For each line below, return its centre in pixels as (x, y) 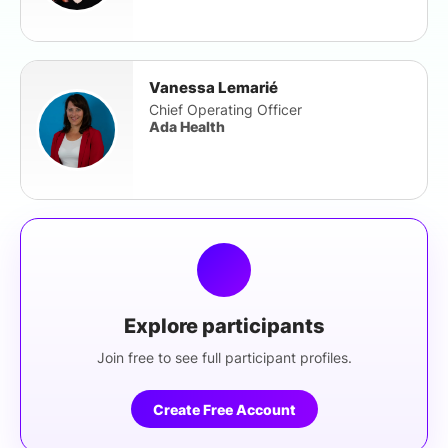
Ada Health (187, 126)
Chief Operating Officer (225, 109)
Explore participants (224, 326)
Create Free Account (224, 409)
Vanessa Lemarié (213, 87)
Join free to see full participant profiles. (224, 357)
